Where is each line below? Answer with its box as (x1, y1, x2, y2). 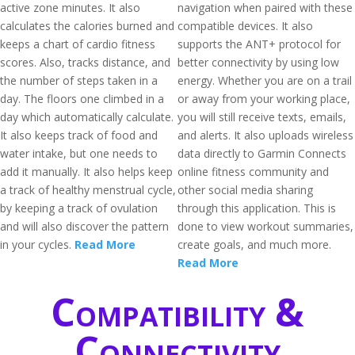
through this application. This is (177, 200, 336, 216)
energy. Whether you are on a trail (177, 73, 352, 88)
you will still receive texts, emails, (177, 109, 346, 124)
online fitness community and (177, 164, 329, 179)
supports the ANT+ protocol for (177, 36, 341, 52)
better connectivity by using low (177, 55, 339, 70)
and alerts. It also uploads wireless (177, 128, 353, 143)
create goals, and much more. (177, 237, 331, 252)
